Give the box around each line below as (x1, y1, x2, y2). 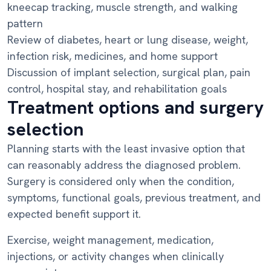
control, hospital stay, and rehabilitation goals (7, 82, 227, 96)
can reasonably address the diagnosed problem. (7, 158, 241, 172)
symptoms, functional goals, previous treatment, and (7, 191, 261, 205)
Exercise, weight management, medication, (7, 233, 214, 247)
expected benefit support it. (7, 207, 141, 221)
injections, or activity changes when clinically (7, 249, 224, 264)
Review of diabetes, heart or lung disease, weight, (7, 33, 248, 47)
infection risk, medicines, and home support (7, 49, 218, 64)
